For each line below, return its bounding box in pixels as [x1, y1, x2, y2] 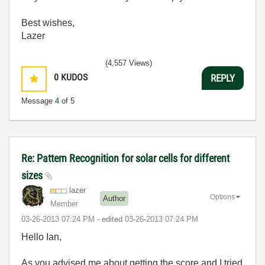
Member [50, 199, 78, 208]
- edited [97, 215, 125, 224]
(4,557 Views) [105, 59, 152, 67]
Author [103, 193, 125, 203]
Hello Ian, [21, 232, 64, 242]
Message [21, 96, 55, 105]
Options [210, 192, 235, 201]
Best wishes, [21, 18, 75, 28]
